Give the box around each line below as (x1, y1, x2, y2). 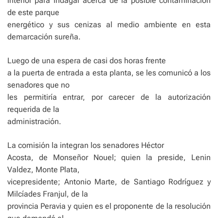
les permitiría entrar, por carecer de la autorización (7, 92, 211, 102)
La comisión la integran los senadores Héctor (7, 140, 164, 150)
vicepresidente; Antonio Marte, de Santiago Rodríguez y (7, 177, 211, 186)
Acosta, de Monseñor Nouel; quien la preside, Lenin (7, 152, 211, 162)
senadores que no (7, 80, 70, 90)
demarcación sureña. (7, 32, 81, 41)
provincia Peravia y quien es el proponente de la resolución (7, 201, 211, 211)
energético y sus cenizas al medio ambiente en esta (7, 19, 211, 29)
